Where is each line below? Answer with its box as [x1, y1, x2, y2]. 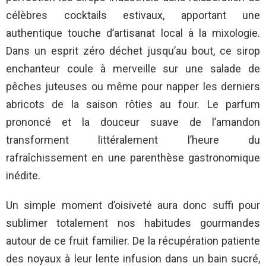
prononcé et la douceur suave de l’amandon [6, 116, 260, 129]
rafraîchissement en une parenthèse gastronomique [6, 151, 260, 164]
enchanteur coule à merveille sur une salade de [6, 62, 260, 75]
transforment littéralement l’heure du [6, 134, 260, 147]
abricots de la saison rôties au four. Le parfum [6, 98, 260, 111]
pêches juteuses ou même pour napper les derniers [6, 80, 260, 93]
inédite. [6, 169, 40, 182]
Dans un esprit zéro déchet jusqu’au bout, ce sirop [6, 45, 260, 58]
